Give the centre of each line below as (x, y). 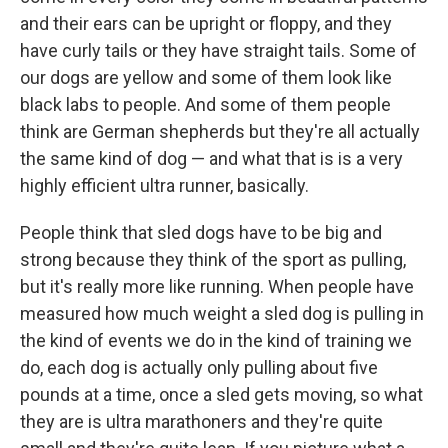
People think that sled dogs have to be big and (201, 232)
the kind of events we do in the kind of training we (216, 340)
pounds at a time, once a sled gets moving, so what (221, 394)
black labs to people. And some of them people (205, 104)
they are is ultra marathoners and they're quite (201, 421)
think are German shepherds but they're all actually (220, 131)
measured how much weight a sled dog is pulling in (222, 313)
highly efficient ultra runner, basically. (164, 185)
